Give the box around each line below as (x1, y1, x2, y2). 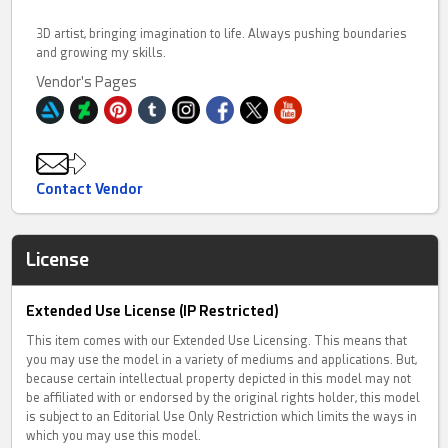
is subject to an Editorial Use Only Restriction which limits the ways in (26, 410, 418, 425)
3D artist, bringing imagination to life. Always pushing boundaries (36, 27, 408, 42)
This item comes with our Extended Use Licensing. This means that (26, 334, 408, 349)
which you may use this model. (26, 429, 202, 444)
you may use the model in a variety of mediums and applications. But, (26, 353, 418, 368)
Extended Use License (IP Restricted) (26, 303, 280, 320)
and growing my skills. (36, 46, 167, 61)
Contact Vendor (36, 181, 144, 198)
